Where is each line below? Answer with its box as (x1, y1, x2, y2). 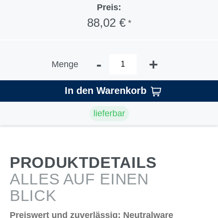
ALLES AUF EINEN (10, 170, 149, 188)
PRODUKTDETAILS (10, 154, 157, 171)
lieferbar (93, 108, 125, 118)
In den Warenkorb (64, 85, 146, 96)
